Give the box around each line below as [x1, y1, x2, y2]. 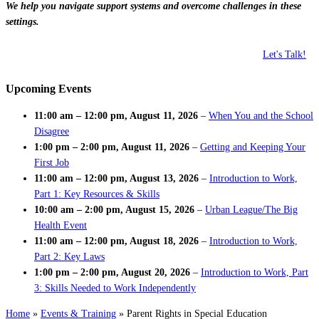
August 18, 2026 [130, 236, 199, 247]
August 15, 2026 [125, 204, 194, 216]
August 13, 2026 [130, 173, 199, 184]
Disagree [34, 126, 69, 137]
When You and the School [209, 110, 313, 122]
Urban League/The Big [205, 204, 298, 216]
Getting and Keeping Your [200, 142, 305, 153]
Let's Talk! [263, 48, 306, 60]
